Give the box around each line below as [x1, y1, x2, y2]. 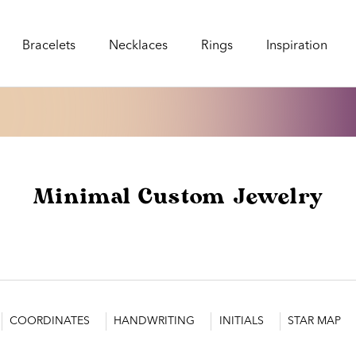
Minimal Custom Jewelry [33, 186, 323, 211]
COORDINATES [10, 315, 91, 327]
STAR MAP [287, 315, 341, 327]
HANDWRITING [114, 315, 195, 327]
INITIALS [219, 315, 264, 327]
